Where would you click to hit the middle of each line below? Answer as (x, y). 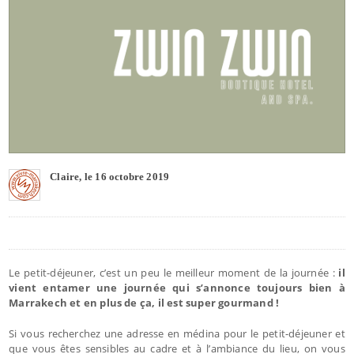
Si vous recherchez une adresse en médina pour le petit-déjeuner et (177, 333)
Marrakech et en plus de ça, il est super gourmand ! (144, 302)
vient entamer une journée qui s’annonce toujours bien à (177, 287)
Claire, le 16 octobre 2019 (110, 176)
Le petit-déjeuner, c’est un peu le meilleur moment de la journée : (172, 272)
